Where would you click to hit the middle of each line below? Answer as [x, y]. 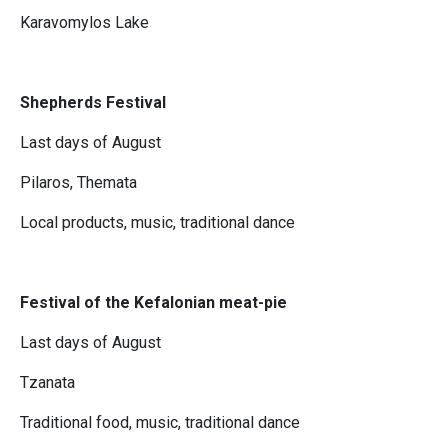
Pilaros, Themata [78, 183]
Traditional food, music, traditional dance [160, 423]
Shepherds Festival [93, 103]
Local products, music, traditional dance [157, 223]
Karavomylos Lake [84, 23]
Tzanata [47, 383]
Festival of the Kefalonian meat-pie [153, 303]
